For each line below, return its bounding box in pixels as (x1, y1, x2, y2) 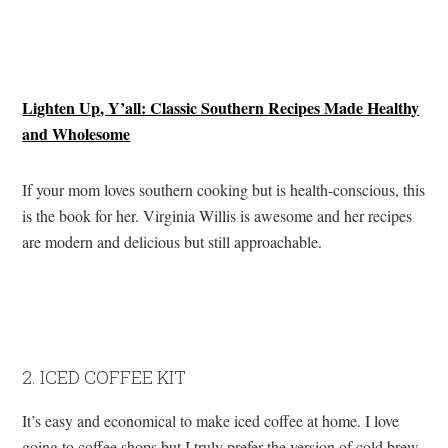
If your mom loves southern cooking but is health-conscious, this (22, 178, 426, 200)
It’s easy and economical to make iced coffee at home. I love (22, 409, 400, 431)
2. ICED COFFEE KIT (22, 364, 187, 389)
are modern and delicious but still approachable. (22, 230, 323, 252)
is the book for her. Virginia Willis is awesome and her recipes (22, 204, 413, 226)
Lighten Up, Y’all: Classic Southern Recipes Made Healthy (22, 95, 420, 119)
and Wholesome (22, 121, 131, 145)
